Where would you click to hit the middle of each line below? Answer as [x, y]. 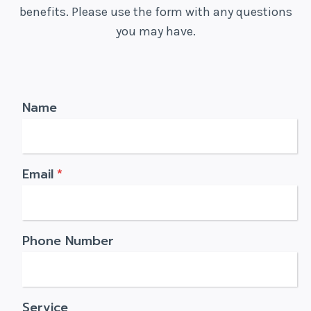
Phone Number [68, 241]
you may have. [155, 31]
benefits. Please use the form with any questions [155, 11]
